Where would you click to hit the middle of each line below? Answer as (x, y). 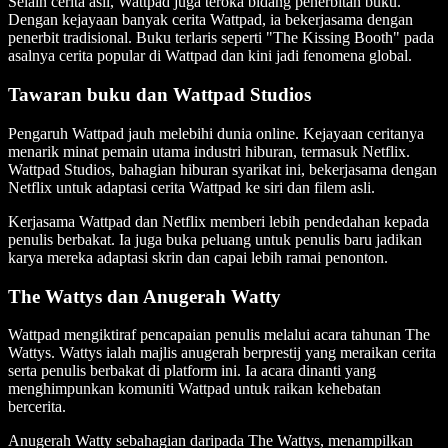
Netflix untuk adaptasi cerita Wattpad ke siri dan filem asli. (191, 187)
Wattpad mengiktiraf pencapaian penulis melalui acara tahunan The (219, 335)
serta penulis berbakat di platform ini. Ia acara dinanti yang (192, 371)
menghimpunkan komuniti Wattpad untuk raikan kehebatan (194, 389)
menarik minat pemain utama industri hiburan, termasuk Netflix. (209, 151)
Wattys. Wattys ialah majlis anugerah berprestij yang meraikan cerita (222, 353)
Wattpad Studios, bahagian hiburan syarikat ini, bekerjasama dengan (222, 169)
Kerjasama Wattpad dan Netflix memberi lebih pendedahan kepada (218, 221)
